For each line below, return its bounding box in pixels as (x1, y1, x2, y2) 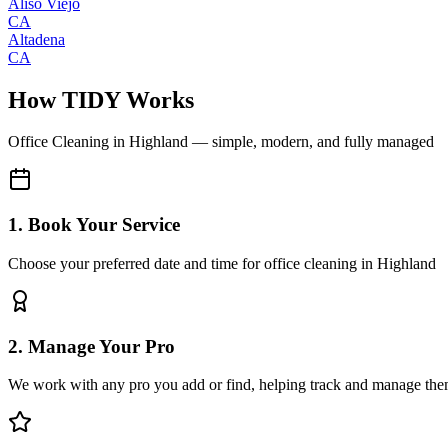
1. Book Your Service (8, 214, 180, 236)
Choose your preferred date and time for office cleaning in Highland (8, 254, 436, 272)
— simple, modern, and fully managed (188, 133, 434, 151)
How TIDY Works (8, 86, 194, 113)
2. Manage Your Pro (8, 335, 175, 357)
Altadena (8, 30, 65, 48)
